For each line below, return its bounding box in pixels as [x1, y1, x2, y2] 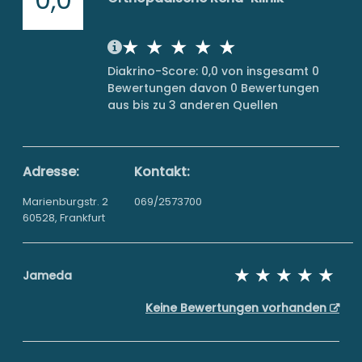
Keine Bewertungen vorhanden [145, 300, 330, 316]
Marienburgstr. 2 [23, 194, 108, 209]
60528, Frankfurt [23, 210, 105, 225]
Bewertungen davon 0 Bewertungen [107, 80, 319, 96]
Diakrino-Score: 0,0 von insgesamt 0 [107, 63, 319, 79]
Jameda [23, 267, 72, 284]
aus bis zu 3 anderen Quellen [107, 97, 278, 113]
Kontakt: [134, 162, 190, 181]
